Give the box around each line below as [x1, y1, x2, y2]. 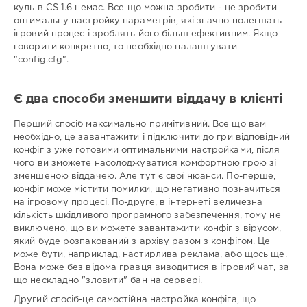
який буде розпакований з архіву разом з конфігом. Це [14, 237, 271, 245]
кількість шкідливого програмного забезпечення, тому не [14, 211, 281, 219]
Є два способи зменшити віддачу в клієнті [14, 94, 283, 106]
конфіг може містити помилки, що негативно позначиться [14, 185, 281, 193]
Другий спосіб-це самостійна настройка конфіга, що [14, 295, 256, 304]
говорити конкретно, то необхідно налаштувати [14, 42, 238, 51]
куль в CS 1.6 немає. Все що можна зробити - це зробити [14, 3, 277, 12]
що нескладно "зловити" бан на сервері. [14, 276, 202, 284]
